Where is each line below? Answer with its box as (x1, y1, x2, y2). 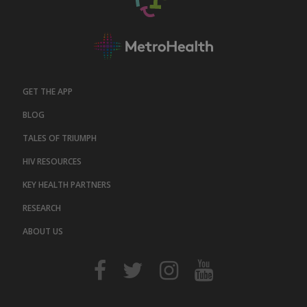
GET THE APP (22, 86, 73, 98)
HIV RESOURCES (22, 156, 82, 168)
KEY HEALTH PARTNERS (22, 179, 111, 191)
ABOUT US (22, 225, 63, 238)
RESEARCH (22, 202, 61, 214)
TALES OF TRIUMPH (22, 132, 97, 145)
